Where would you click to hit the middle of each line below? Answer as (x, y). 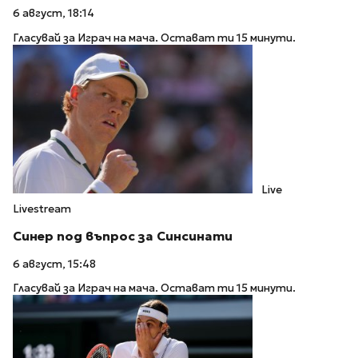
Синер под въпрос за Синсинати (123, 236)
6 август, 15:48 (54, 264)
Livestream (42, 209)
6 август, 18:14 (54, 14)
